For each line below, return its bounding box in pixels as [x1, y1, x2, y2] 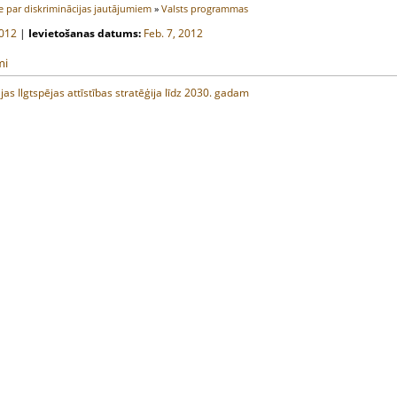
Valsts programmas [161, 2, 248, 15]
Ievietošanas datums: [28, 26, 141, 41]
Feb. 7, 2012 [144, 26, 203, 41]
